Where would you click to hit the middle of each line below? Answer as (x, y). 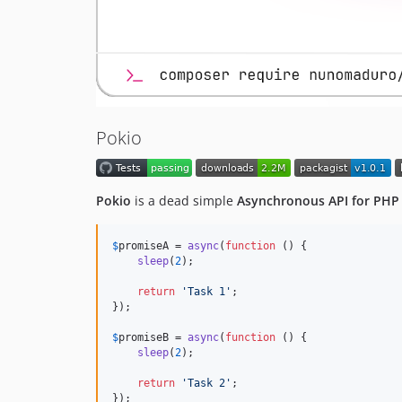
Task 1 (206, 291)
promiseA (144, 245)
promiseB (144, 337)
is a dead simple (184, 200)
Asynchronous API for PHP (318, 200)
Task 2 (206, 383)
